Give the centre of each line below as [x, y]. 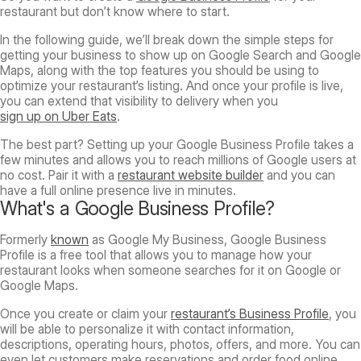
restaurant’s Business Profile [250, 313]
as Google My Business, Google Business [207, 239]
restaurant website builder [191, 175]
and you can [299, 175]
